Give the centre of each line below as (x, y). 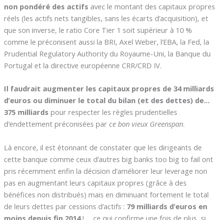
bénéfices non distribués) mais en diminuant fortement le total (106, 194)
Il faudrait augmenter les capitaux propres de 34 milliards (109, 89)
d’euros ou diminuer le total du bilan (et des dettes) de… (107, 100)
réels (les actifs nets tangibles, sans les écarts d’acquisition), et (106, 18)
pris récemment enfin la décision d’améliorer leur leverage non (105, 171)
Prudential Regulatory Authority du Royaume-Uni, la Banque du (107, 53)
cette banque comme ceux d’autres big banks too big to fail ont (108, 159)
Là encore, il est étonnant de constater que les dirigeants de (103, 147)
